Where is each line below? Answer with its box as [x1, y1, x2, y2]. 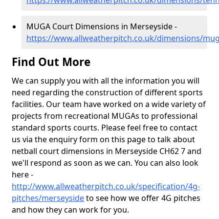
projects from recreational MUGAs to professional [12, 110, 197, 121]
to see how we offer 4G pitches [84, 193, 200, 203]
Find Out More [12, 54, 90, 69]
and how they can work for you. [12, 204, 129, 215]
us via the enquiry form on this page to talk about [12, 134, 195, 145]
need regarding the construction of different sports [12, 87, 203, 98]
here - [12, 169, 33, 180]
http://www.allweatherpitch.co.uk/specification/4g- [12, 181, 200, 192]
